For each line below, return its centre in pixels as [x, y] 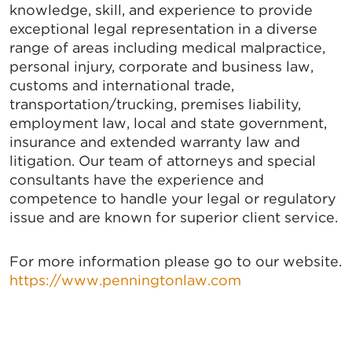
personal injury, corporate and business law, [161, 67]
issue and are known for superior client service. [174, 218]
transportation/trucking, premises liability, [155, 104]
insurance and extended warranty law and [155, 142]
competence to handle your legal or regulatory [173, 199]
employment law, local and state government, [168, 123]
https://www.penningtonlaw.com [125, 280]
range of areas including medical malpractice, [167, 48]
